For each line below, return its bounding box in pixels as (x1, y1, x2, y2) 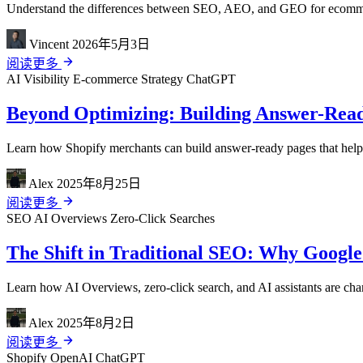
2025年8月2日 (57, 315, 135, 330)
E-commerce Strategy (73, 71, 186, 86)
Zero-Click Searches (110, 211, 215, 225)
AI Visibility (6, 71, 73, 86)
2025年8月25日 (57, 176, 141, 190)
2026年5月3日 (72, 36, 150, 51)
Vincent (29, 36, 69, 51)
